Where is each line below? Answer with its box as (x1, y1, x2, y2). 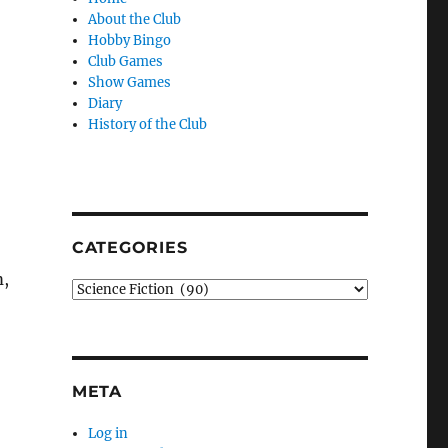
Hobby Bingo (88, 32, 172, 50)
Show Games (88, 74, 172, 92)
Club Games (88, 53, 164, 71)
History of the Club (88, 116, 208, 134)
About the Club (88, 11, 182, 29)
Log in (88, 425, 129, 443)
